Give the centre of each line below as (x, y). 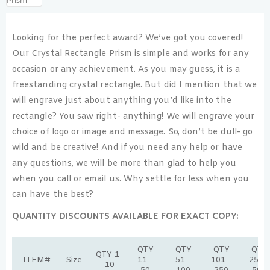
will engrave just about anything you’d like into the (122, 101)
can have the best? (53, 195)
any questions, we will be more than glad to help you (124, 164)
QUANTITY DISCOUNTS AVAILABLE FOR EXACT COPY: (126, 217)
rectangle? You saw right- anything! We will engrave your (133, 117)
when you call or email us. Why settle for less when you (130, 179)
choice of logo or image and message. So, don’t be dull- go (133, 132)
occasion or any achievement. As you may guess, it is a (126, 70)
